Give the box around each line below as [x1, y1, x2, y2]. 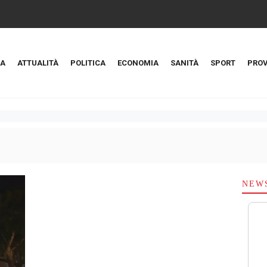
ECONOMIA [117, 58, 159, 67]
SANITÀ [170, 58, 198, 67]
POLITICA [70, 58, 105, 67]
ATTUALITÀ [17, 58, 58, 67]
